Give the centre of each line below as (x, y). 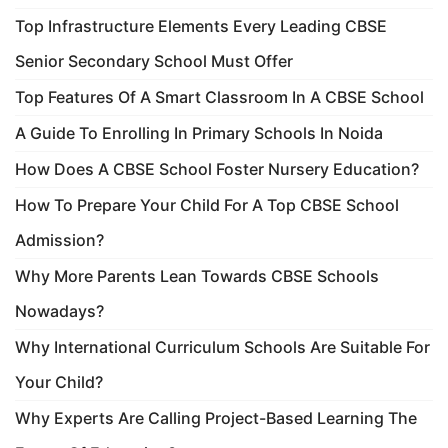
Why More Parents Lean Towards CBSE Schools (197, 275)
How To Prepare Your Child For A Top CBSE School (207, 204)
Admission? (59, 239)
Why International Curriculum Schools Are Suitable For (222, 346)
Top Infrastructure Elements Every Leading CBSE (201, 25)
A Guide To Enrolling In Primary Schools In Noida (199, 132)
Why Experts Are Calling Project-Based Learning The (216, 417)
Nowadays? (59, 310)
